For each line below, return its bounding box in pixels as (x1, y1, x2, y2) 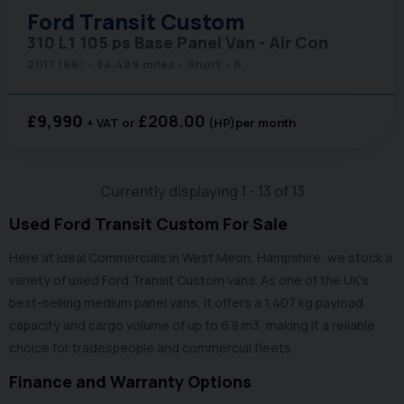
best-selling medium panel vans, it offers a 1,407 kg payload (9, 294, 363, 312)
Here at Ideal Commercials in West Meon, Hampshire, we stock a (9, 249, 392, 267)
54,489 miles (96, 56, 175, 73)
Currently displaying (99, 181, 241, 202)
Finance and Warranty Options (9, 371, 255, 393)
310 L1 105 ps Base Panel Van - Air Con (27, 32, 328, 54)
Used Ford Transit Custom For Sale (9, 213, 291, 235)
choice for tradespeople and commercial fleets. (9, 339, 294, 357)
